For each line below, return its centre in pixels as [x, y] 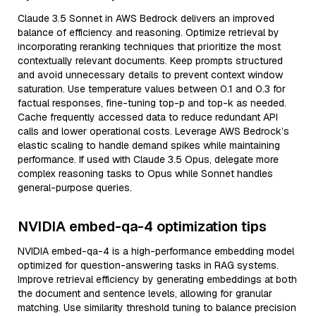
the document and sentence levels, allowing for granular [145, 293]
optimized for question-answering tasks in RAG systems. [148, 265]
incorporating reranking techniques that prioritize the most [149, 47]
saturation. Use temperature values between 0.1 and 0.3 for [152, 89]
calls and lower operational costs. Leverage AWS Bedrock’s [153, 131]
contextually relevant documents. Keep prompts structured [150, 61]
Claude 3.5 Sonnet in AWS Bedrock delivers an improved [146, 18]
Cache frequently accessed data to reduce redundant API [148, 117]
